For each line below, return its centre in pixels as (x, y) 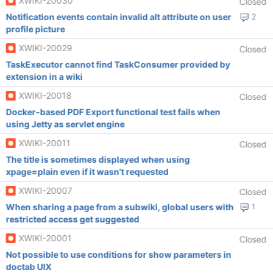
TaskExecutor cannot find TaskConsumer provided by (118, 64)
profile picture (35, 29)
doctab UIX (29, 267)
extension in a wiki (44, 76)
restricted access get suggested (73, 219)
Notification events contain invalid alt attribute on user (119, 17)
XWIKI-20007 (45, 190)
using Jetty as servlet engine (65, 124)
